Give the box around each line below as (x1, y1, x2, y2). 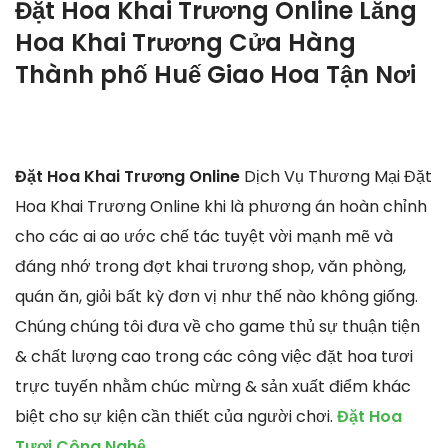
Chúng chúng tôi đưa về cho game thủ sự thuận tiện (15, 314, 420, 338)
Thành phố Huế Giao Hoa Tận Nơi (15, 58, 416, 92)
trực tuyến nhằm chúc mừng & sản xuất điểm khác (15, 374, 411, 398)
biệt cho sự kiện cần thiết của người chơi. (15, 404, 337, 428)
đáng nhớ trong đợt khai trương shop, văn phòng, (15, 254, 406, 278)
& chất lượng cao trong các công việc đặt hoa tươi (15, 344, 413, 368)
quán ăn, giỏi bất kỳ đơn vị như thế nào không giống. (15, 284, 418, 308)
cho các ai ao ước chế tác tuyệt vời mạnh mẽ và (15, 224, 393, 248)
